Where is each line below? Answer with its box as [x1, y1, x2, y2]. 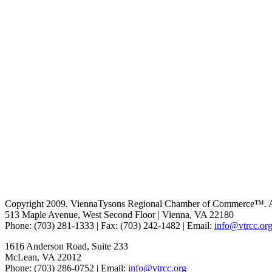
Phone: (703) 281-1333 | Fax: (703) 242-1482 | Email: [5, 220, 214, 231]
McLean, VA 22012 [5, 251, 81, 262]
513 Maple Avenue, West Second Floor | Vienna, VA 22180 [5, 209, 234, 220]
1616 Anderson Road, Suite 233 [5, 240, 128, 251]
